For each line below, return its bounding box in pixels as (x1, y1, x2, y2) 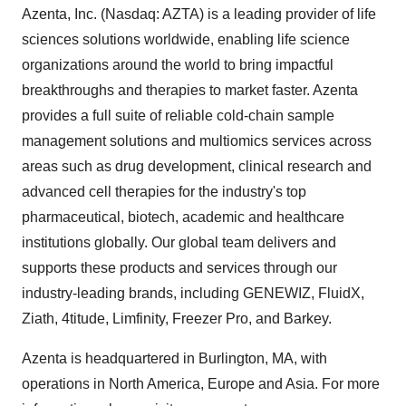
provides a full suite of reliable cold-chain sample (22, 108, 334, 123)
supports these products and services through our (22, 260, 337, 275)
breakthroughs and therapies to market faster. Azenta (22, 82, 358, 98)
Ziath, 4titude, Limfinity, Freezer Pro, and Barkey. (22, 311, 332, 326)
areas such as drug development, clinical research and (22, 159, 372, 174)
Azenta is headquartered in (22, 351, 198, 366)
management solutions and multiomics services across (22, 133, 372, 149)
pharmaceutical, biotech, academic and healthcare (22, 209, 344, 225)
